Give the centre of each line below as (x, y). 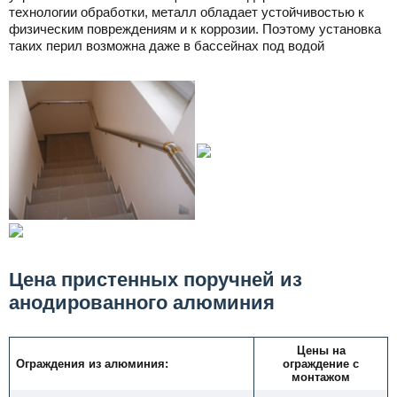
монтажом (321, 377)
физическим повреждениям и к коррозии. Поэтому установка (195, 29)
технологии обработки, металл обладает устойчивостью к (187, 12)
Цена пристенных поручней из (156, 280)
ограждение (318, 364)
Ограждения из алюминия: (92, 364)
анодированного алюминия (142, 303)
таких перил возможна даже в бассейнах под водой (167, 46)
